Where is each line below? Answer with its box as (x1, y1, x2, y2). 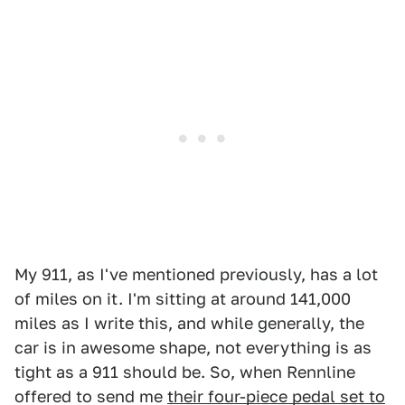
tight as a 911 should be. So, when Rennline (14, 363, 355, 382)
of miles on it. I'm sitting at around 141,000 (14, 289, 351, 309)
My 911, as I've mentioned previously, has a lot (14, 265, 378, 285)
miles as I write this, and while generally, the (14, 314, 364, 334)
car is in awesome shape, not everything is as (14, 338, 372, 358)
